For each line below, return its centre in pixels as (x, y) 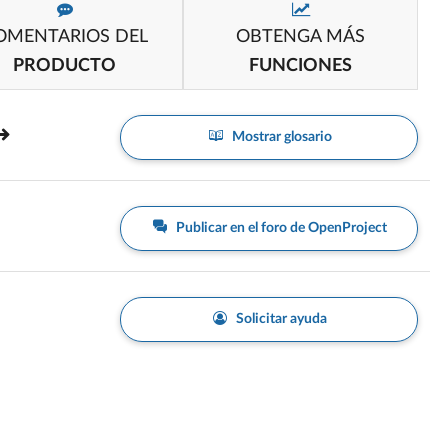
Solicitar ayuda (280, 319)
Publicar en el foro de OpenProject (280, 228)
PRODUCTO (65, 66)
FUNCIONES (300, 66)
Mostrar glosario (280, 137)
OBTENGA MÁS (300, 37)
